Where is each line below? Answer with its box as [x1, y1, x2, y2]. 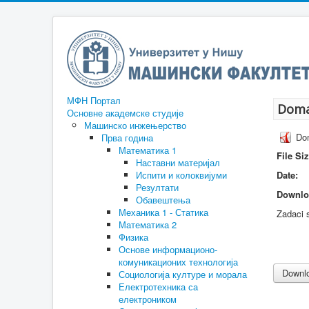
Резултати [136, 181, 179, 194]
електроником [119, 292, 177, 306]
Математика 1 [119, 143, 177, 157]
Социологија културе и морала [119, 268, 247, 281]
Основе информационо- [119, 243, 217, 256]
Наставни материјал [136, 156, 220, 169]
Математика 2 [119, 218, 177, 231]
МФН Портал [67, 94, 121, 107]
